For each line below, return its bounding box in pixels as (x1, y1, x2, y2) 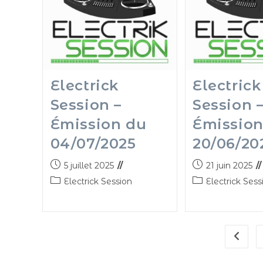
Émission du (50, 115, 147, 133)
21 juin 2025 (206, 160, 252, 171)
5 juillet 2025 (63, 160, 114, 171)
